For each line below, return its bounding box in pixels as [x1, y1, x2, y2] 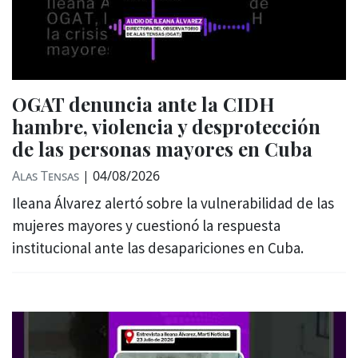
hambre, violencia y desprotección [12, 113, 320, 139]
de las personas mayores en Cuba [12, 135, 312, 161]
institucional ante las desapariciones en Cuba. [12, 237, 304, 257]
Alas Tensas [12, 166, 79, 185]
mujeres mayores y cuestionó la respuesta [12, 215, 280, 235]
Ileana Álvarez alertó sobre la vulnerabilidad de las [12, 193, 334, 213]
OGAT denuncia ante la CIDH [12, 90, 275, 117]
